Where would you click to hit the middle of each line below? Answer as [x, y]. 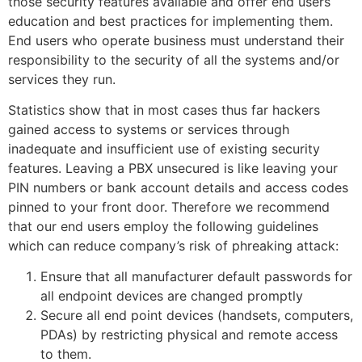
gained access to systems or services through [149, 129]
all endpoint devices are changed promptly [172, 296]
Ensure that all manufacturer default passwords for [196, 277]
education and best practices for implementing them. [170, 21]
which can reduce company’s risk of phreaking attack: [173, 245]
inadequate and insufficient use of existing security [164, 148]
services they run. [62, 79]
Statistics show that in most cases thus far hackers [164, 109]
